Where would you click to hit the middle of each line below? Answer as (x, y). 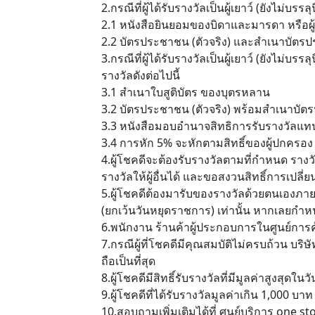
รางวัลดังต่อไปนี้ (141, 75)
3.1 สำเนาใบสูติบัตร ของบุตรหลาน (186, 92)
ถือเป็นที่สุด (128, 261)
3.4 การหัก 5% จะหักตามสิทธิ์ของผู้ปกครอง (207, 143)
